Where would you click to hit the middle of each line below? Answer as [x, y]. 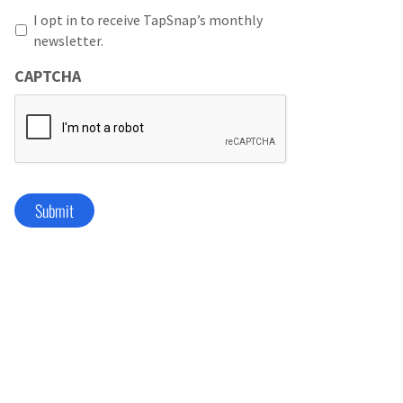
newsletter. [68, 40]
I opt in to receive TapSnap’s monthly [148, 20]
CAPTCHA [48, 76]
